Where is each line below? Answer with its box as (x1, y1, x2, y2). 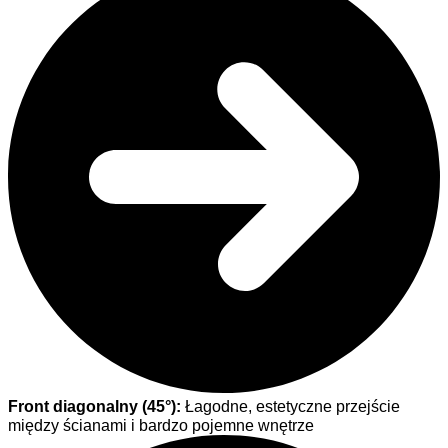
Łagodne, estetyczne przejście (181, 397, 400, 416)
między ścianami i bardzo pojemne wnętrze (8, 416, 314, 435)
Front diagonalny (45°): (8, 397, 181, 416)
